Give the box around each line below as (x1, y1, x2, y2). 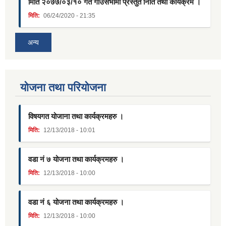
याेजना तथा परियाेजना (20, 81, 106, 94)
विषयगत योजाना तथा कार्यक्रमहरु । (28, 112, 124, 121)
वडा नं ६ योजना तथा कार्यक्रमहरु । (28, 198, 124, 207)
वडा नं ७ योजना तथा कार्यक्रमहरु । (28, 155, 124, 164)
